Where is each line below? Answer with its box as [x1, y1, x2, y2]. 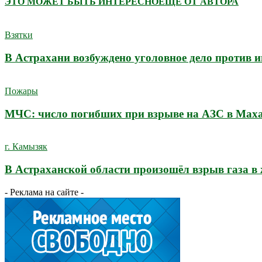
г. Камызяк [5, 142, 47, 152]
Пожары [5, 85, 38, 96]
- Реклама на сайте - [5, 187, 84, 197]
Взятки [5, 30, 33, 40]
